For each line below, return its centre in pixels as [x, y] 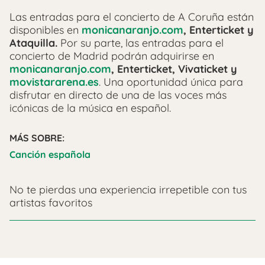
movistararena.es [54, 82]
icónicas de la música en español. [90, 108]
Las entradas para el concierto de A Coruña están [132, 17]
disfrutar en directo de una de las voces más [118, 95]
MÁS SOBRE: [37, 138]
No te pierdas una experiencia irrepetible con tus [128, 190]
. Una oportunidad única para [171, 82]
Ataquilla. [33, 43]
